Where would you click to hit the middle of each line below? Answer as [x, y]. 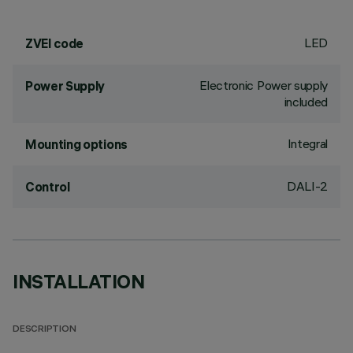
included [306, 102]
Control [48, 187]
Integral [307, 143]
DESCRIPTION [45, 330]
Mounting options [76, 144]
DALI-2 [307, 186]
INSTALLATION [79, 281]
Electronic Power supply [264, 85]
